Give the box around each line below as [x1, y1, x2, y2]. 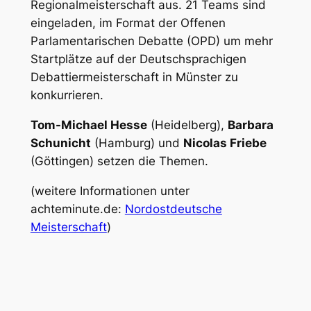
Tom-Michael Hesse [30, 118, 147, 133]
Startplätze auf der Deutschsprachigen [30, 52, 246, 67]
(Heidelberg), [146, 118, 228, 133]
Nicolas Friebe [183, 136, 267, 151]
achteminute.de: [30, 201, 125, 216]
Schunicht [30, 136, 91, 151]
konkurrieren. [30, 88, 103, 103]
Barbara [227, 118, 274, 133]
